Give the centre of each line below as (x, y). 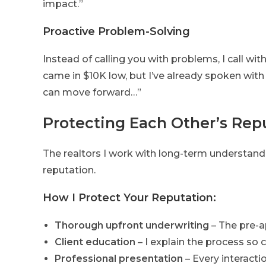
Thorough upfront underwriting (132, 226)
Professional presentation (119, 259)
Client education (95, 242)
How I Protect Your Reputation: (129, 198)
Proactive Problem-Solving (116, 32)
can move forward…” (92, 93)
